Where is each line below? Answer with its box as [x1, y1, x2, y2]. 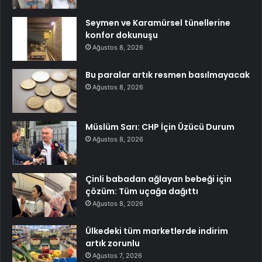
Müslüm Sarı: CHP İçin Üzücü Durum [85, 120, 235, 133]
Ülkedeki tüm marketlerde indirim [85, 225, 228, 237]
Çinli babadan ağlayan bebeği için [85, 173, 232, 185]
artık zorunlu [85, 237, 140, 249]
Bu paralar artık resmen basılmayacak [85, 68, 250, 81]
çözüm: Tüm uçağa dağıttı [85, 185, 198, 197]
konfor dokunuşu [85, 29, 158, 41]
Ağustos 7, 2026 [92, 251, 142, 260]
